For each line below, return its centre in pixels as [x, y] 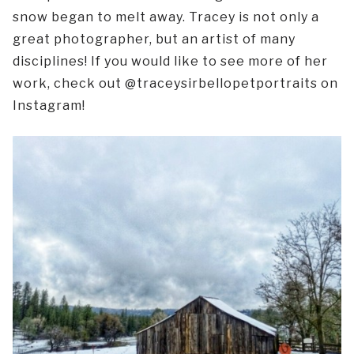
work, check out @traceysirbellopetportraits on [175, 83]
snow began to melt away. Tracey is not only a [166, 17]
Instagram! [49, 105]
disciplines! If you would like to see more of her [170, 61]
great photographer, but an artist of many [154, 39]
